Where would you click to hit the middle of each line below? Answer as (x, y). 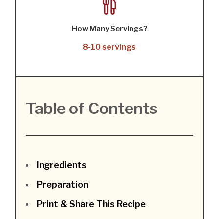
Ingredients (62, 165)
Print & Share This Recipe (91, 204)
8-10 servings (109, 47)
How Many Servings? (109, 29)
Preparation (63, 185)
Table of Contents (92, 109)
